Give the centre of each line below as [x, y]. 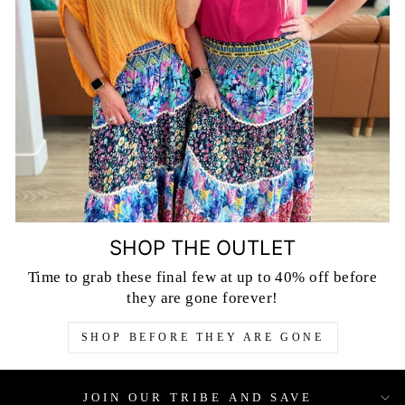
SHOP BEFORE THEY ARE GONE [202, 337]
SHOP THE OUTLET [202, 247]
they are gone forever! [202, 297]
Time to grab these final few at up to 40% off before [202, 277]
